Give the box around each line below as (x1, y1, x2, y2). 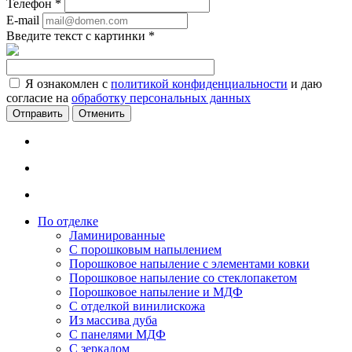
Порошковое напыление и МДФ (69, 285, 243, 299)
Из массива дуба (69, 313, 157, 328)
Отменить (79, 108, 125, 120)
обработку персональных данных (71, 91, 251, 105)
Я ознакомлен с (25, 77, 111, 91)
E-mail (6, 13, 39, 27)
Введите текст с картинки (6, 29, 148, 43)
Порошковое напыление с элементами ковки (69, 257, 310, 271)
